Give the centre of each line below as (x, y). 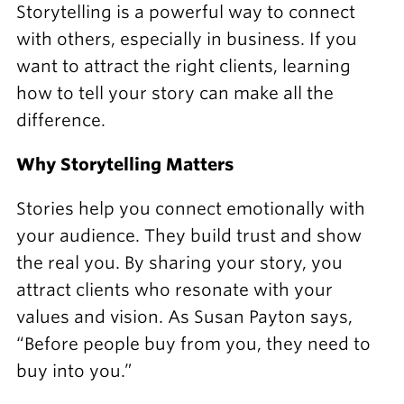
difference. (60, 120)
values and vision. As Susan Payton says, (184, 317)
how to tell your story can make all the (174, 93)
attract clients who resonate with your (174, 289)
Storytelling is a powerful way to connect (185, 12)
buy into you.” (76, 371)
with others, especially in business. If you (186, 39)
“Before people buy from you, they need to (193, 344)
